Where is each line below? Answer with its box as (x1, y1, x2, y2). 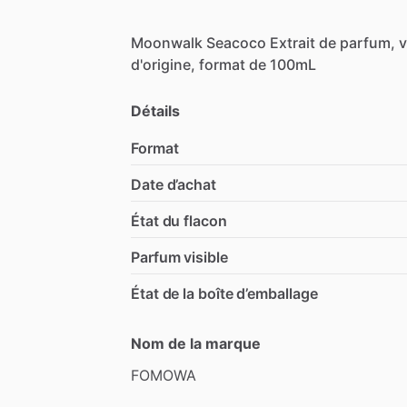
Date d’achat (131, 174, 216, 194)
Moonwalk (131, 33, 203, 52)
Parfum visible (131, 247, 228, 266)
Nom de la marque (131, 333, 261, 352)
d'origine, (131, 55, 195, 74)
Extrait (270, 33, 315, 52)
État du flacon (131, 211, 227, 230)
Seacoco (206, 33, 266, 52)
